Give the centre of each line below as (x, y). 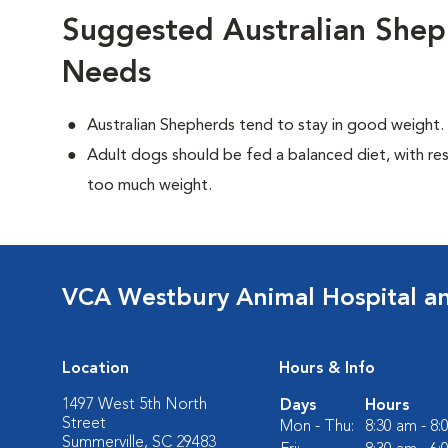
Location (95, 369)
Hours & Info (327, 369)
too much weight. (149, 186)
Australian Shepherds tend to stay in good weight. (265, 126)
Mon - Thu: (317, 427)
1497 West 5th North (134, 405)
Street (84, 424)
